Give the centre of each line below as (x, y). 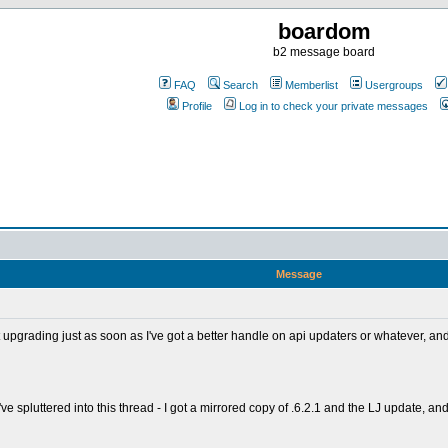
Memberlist (311, 85)
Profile (197, 106)
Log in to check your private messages (333, 106)
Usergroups (394, 85)
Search (240, 85)
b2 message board (324, 52)
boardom (324, 31)
